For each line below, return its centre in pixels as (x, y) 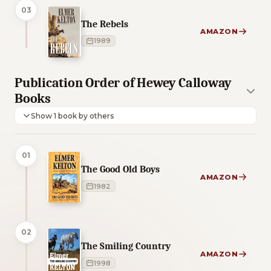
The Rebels (105, 24)
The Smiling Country (126, 246)
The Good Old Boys (120, 169)
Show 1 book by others (87, 116)
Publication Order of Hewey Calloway (123, 83)
